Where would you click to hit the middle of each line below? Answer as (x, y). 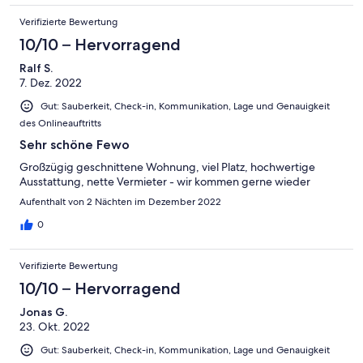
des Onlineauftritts (60, 123)
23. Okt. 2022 (55, 326)
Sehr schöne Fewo (75, 144)
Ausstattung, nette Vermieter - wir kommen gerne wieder (165, 181)
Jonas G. (43, 312)
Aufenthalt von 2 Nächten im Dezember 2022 (120, 201)
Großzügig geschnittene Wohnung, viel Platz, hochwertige (167, 167)
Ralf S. (36, 68)
